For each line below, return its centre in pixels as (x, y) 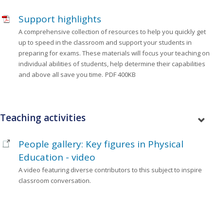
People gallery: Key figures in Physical (101, 144)
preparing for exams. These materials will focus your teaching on (114, 53)
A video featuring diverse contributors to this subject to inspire (110, 170)
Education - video (57, 157)
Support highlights (60, 19)
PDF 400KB (121, 75)
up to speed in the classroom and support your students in (105, 43)
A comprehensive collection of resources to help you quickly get (112, 32)
